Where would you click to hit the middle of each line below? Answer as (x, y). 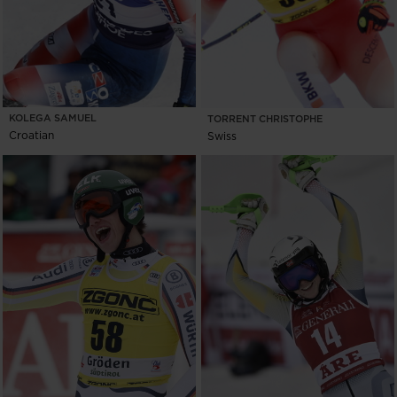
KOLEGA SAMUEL (53, 117)
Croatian (31, 135)
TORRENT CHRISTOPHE (265, 118)
